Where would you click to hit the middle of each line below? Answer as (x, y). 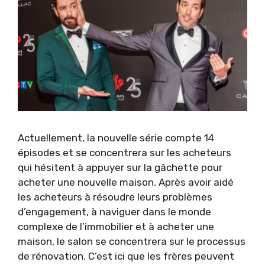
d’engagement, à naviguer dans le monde (114, 211)
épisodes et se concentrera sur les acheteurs (125, 152)
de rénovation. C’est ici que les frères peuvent (126, 256)
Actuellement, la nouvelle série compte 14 (116, 138)
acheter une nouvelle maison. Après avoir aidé (126, 182)
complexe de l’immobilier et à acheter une (116, 226)
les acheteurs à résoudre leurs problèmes (115, 197)
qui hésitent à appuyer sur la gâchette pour (120, 167)
